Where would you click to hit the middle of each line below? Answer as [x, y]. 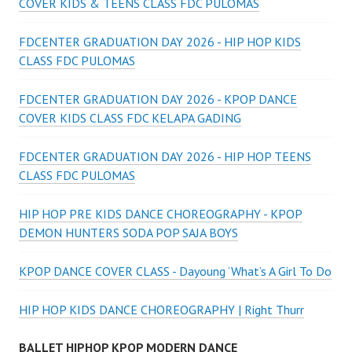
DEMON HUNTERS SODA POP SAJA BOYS [128, 233]
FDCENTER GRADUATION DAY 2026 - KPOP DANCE [158, 99]
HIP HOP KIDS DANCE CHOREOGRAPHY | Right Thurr [161, 310]
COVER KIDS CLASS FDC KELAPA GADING [130, 118]
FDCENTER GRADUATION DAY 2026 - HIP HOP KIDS [160, 42]
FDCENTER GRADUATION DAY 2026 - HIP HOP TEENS [165, 157]
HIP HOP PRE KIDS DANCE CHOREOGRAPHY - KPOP [161, 214]
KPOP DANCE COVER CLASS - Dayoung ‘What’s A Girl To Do [175, 271]
